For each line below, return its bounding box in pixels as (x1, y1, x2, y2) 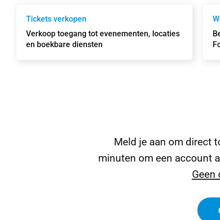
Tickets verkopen (26, 14, 86, 24)
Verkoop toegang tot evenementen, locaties (26, 29, 180, 38)
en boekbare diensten (26, 40, 103, 49)
